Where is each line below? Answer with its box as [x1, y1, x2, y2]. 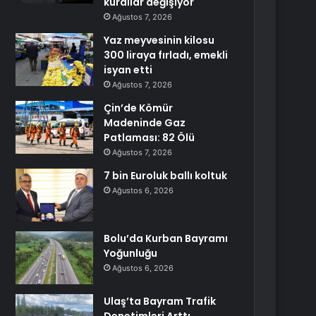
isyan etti [104, 63, 153, 77]
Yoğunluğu [104, 246, 158, 260]
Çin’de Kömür [104, 101, 174, 115]
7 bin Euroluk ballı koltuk [104, 169, 228, 183]
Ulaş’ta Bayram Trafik [104, 294, 217, 308]
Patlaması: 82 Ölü [104, 130, 195, 145]
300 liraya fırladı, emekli [104, 48, 229, 62]
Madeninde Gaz [104, 116, 186, 130]
